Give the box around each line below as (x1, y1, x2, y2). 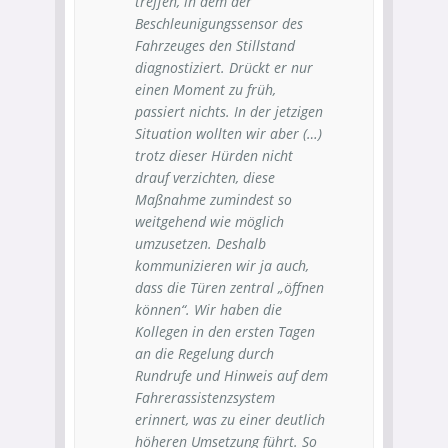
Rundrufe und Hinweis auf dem (135, 366, 328, 385)
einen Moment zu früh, (135, 80, 276, 99)
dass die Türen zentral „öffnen (135, 278, 324, 297)
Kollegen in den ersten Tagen (135, 322, 315, 341)
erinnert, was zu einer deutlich (135, 410, 325, 429)
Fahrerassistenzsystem (135, 388, 275, 407)
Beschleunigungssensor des (135, 14, 303, 33)
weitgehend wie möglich (135, 212, 284, 231)
